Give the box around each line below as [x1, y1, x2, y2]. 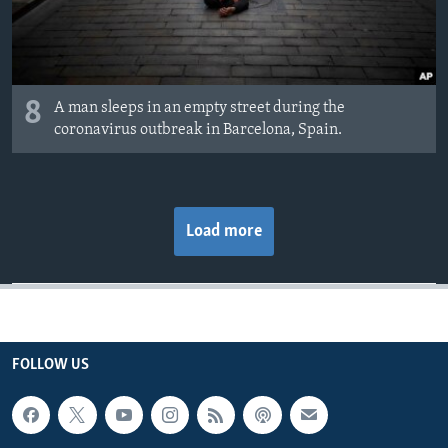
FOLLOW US [12, 356, 89, 373]
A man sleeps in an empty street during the [54, 99, 345, 116]
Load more [186, 221, 262, 241]
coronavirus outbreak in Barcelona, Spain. [54, 121, 342, 138]
